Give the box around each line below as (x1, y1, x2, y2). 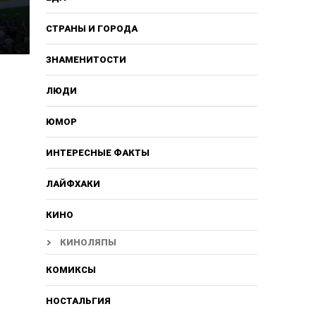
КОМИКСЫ (45, 264, 96, 275)
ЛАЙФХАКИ (45, 178, 100, 189)
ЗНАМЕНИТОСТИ (45, 54, 126, 65)
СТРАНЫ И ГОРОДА (45, 23, 138, 34)
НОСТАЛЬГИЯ (45, 295, 111, 306)
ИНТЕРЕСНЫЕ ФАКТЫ (45, 147, 150, 158)
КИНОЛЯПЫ (59, 236, 116, 248)
